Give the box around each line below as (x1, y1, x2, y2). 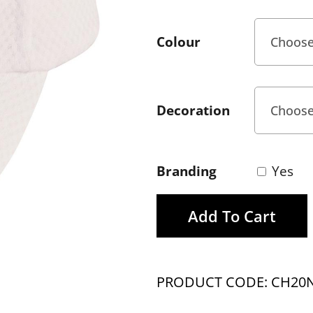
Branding (156, 161, 217, 180)
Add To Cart (187, 205, 276, 226)
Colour (156, 32, 201, 51)
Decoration (156, 101, 230, 119)
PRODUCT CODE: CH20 (156, 272, 306, 291)
